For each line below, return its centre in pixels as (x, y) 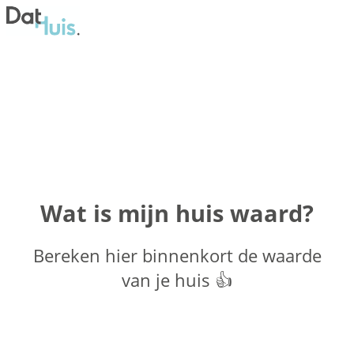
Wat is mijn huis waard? (177, 213)
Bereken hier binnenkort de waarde (177, 256)
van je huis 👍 (177, 281)
